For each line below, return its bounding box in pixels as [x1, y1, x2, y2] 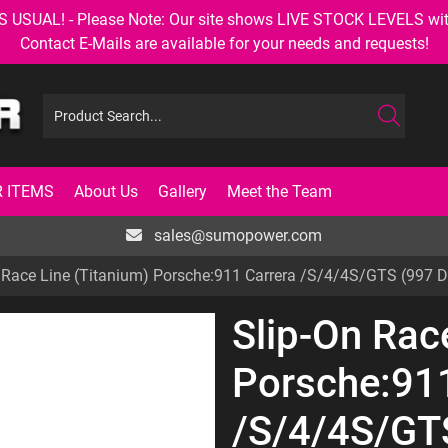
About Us [74, 181, 138, 201]
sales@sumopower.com [150, 226, 322, 245]
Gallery [158, 181, 207, 201]
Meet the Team [227, 181, 332, 201]
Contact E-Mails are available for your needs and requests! [19, 34, 429, 53]
